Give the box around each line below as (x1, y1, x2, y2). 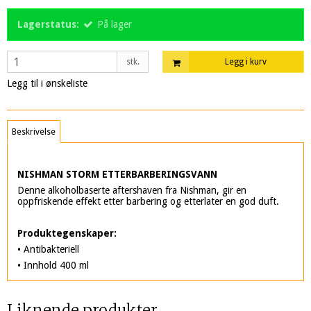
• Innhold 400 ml (17, 259, 89, 271)
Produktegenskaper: (17, 227, 117, 239)
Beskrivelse (12, 126, 56, 137)
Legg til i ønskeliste (7, 78, 87, 90)
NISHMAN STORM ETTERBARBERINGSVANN (17, 168, 220, 180)
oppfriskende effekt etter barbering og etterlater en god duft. (17, 195, 279, 207)
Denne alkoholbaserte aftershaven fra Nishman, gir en (17, 184, 246, 196)
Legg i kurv (225, 57, 267, 67)
